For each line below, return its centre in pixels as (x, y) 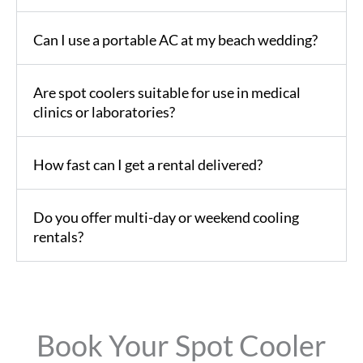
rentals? (58, 236)
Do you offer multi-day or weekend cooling (166, 217)
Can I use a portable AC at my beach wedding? (175, 39)
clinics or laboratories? (104, 111)
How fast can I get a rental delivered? (148, 164)
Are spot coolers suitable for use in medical (167, 92)
